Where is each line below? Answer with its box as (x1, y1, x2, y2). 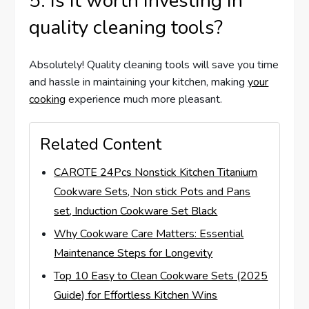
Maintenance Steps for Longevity (54, 246, 213, 261)
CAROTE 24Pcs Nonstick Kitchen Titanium (54, 165, 258, 181)
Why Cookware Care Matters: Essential (54, 226, 244, 242)
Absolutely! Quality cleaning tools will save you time (29, 57, 279, 73)
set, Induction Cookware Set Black (54, 203, 218, 219)
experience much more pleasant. (66, 92, 223, 108)
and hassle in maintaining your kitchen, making (29, 74, 248, 90)
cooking (29, 92, 66, 108)
